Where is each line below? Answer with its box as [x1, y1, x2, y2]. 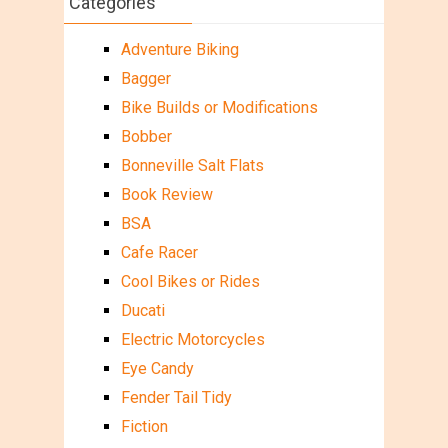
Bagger [120, 68, 171, 88]
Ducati [120, 300, 165, 320]
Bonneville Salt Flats [120, 155, 264, 175]
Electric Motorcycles [120, 329, 265, 349]
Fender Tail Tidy [120, 387, 232, 407]
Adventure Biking [120, 39, 239, 59]
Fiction [120, 416, 168, 436]
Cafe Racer [120, 242, 198, 262]
